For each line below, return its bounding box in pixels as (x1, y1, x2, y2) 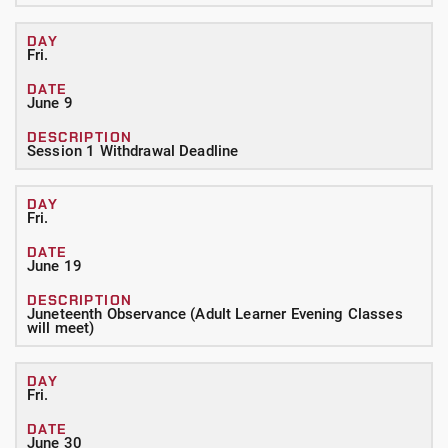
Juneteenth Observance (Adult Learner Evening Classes (27, 305, 403, 323)
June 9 (27, 94, 73, 112)
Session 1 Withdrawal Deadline (27, 142, 239, 160)
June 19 (27, 257, 83, 275)
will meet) (27, 319, 95, 337)
